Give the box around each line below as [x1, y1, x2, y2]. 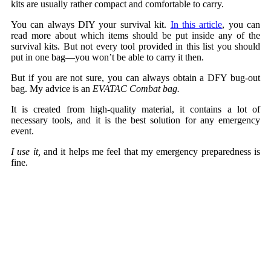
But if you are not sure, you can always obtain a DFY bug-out [11, 73, 260, 83]
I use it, [11, 146, 41, 157]
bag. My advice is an [11, 83, 93, 94]
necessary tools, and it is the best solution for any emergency [11, 115, 260, 126]
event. [11, 126, 34, 137]
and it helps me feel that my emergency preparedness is [40, 146, 261, 157]
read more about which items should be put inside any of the [11, 30, 260, 41]
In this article [170, 19, 223, 30]
